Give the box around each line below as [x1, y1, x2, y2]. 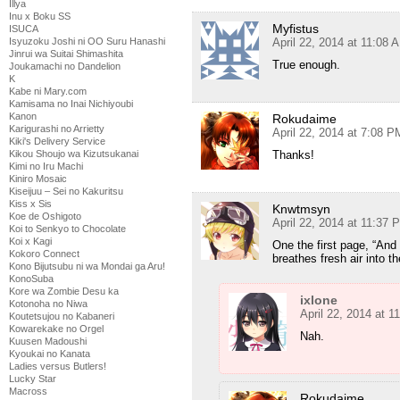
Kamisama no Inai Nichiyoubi [9, 98, 133, 109]
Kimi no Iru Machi [9, 161, 83, 171]
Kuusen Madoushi [9, 336, 87, 346]
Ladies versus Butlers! [9, 361, 106, 371]
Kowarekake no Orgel [9, 323, 104, 334]
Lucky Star [9, 373, 56, 384]
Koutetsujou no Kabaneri [9, 311, 114, 321]
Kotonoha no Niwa [9, 298, 87, 309]
